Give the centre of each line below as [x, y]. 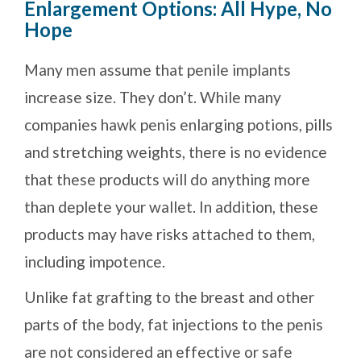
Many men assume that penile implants [158, 70]
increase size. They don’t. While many [153, 98]
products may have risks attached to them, [170, 234]
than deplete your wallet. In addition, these [171, 207]
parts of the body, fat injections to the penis [174, 325]
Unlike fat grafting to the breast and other [169, 297]
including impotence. [95, 262]
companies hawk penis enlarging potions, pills [178, 125]
